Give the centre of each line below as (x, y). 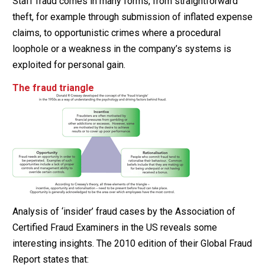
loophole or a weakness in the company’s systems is (122, 49)
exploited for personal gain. (69, 64)
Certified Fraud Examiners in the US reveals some (114, 227)
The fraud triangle (53, 88)
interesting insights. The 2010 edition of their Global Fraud (132, 243)
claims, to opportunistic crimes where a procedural (116, 33)
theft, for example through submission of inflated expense (132, 17)
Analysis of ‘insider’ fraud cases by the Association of (124, 211)
